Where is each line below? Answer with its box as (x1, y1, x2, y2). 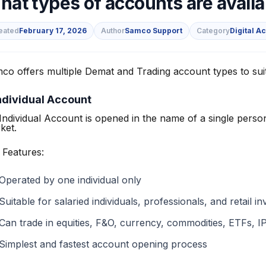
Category (197, 26, 230, 35)
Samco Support (125, 26, 183, 35)
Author (101, 26, 125, 35)
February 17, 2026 (19, 26, 87, 35)
